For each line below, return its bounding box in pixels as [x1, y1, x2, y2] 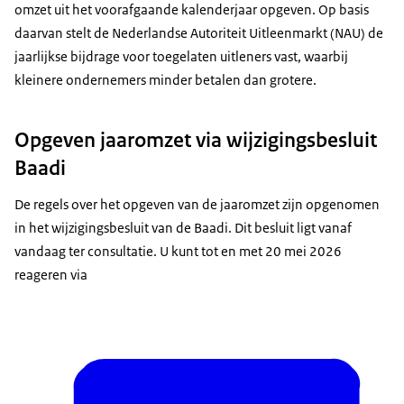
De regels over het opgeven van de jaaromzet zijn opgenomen [14, 196, 380, 214]
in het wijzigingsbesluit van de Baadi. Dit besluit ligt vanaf [14, 219, 352, 237]
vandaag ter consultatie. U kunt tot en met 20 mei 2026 [14, 243, 342, 261]
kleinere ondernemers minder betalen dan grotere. [14, 71, 317, 89]
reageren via [14, 266, 87, 284]
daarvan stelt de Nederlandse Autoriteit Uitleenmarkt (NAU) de [14, 24, 383, 42]
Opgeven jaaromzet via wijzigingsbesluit [14, 126, 377, 154]
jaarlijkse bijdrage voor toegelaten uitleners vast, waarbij [14, 48, 348, 66]
